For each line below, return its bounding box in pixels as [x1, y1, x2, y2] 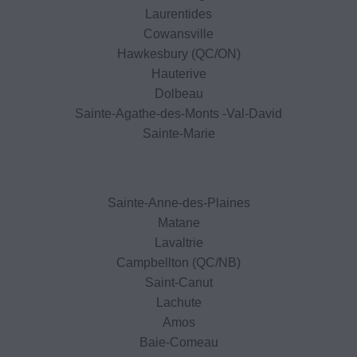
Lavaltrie [154, 235, 203, 249]
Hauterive [151, 66, 206, 80]
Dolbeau [154, 86, 203, 100]
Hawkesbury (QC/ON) [116, 46, 241, 61]
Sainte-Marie [142, 126, 215, 140]
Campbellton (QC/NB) [116, 255, 241, 269]
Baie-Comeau [139, 335, 218, 349]
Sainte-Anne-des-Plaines [107, 195, 250, 210]
